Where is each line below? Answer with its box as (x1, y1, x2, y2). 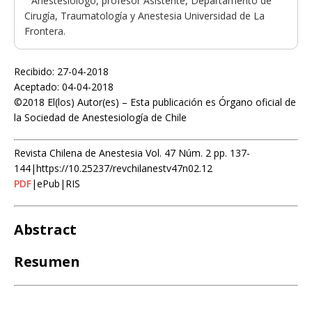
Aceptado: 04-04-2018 (14, 79, 114, 93)
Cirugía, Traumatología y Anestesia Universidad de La (24, 8, 265, 22)
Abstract (14, 219, 77, 239)
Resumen (14, 251, 80, 271)
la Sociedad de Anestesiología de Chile (14, 110, 187, 124)
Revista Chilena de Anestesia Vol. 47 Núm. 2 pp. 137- (14, 146, 250, 159)
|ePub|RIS (31, 176, 80, 190)
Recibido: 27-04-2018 (14, 64, 109, 78)
